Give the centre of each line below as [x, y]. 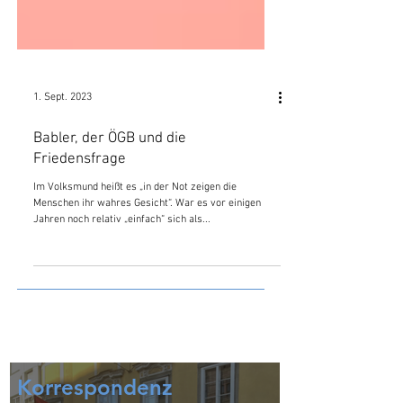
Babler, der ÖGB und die [110, 203]
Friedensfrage [80, 224]
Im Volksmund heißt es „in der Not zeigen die [135, 252]
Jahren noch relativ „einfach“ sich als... [122, 284]
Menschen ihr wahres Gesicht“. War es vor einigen [147, 268]
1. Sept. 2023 [63, 162]
